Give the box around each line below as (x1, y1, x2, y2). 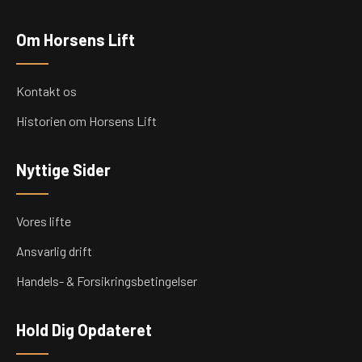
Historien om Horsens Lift (16, 113, 157, 129)
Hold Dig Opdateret (16, 320, 152, 340)
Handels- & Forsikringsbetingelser (16, 273, 197, 289)
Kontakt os (16, 83, 77, 99)
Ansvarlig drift (16, 243, 92, 259)
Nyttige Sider (16, 160, 111, 180)
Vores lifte (16, 213, 71, 229)
